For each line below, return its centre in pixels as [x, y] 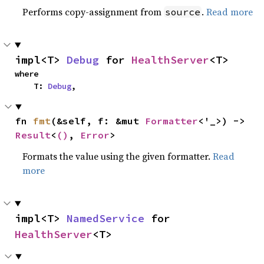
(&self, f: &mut [98, 121]
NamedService [105, 218]
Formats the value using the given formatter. [118, 156]
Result [33, 135]
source [183, 12]
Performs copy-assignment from [93, 12]
